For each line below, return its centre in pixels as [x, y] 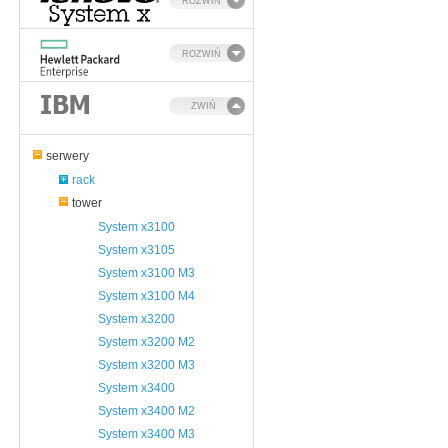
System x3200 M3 [146, 365]
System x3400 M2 [146, 411]
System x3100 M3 [146, 273]
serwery [67, 156]
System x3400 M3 [146, 434]
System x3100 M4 [146, 296]
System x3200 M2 [146, 342]
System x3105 [136, 250]
